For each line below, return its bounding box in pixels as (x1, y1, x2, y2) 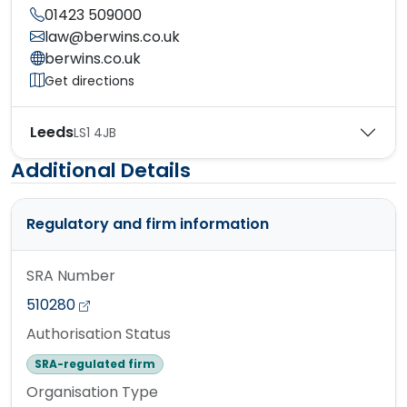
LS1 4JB (74, 123, 116, 142)
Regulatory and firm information (26, 213, 269, 235)
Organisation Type (26, 382, 158, 403)
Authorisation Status (26, 323, 171, 345)
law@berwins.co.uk (45, 26, 180, 48)
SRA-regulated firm (34, 356, 155, 372)
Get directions (45, 71, 134, 90)
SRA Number (26, 265, 115, 287)
